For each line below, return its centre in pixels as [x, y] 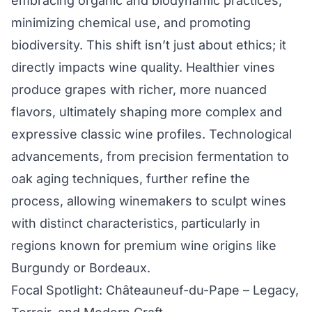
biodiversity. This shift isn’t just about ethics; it [149, 45]
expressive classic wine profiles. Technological [151, 134]
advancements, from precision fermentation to [150, 157]
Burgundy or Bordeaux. [81, 268]
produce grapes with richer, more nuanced [139, 90]
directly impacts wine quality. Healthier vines [143, 68]
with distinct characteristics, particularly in [136, 224]
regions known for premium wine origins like [144, 246]
